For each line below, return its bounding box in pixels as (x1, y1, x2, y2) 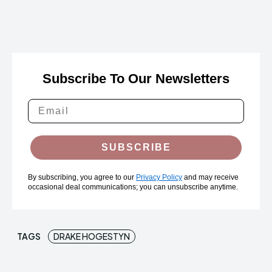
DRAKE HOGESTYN (53, 231, 130, 242)
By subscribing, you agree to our (28, 173, 136, 182)
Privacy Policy (136, 173, 182, 182)
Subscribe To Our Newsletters (42, 71, 229, 87)
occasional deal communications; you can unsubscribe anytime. (28, 183, 238, 192)
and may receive (182, 173, 239, 182)
